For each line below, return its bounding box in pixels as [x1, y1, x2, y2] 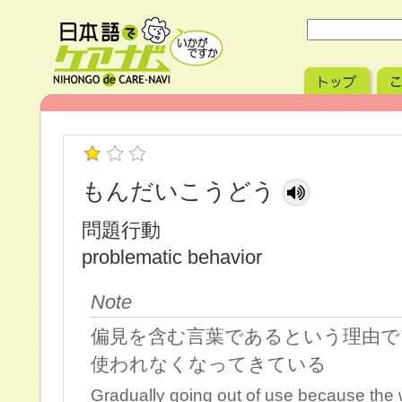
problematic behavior [82, 246, 262, 268]
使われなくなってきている [91, 353, 327, 374]
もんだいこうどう [82, 178, 275, 205]
